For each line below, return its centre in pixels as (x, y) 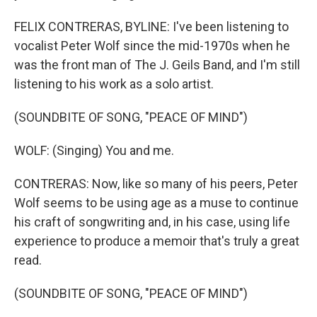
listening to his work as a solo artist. (114, 84)
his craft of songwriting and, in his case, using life (152, 222)
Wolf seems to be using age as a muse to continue (156, 203)
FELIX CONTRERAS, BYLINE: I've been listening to (151, 27)
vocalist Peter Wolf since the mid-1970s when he (152, 46)
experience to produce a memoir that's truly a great (157, 241)
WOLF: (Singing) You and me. (94, 150)
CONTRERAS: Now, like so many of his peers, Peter (156, 184)
